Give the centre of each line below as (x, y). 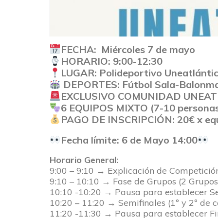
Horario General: (84, 160)
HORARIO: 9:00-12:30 (111, 61)
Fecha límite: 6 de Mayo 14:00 (129, 140)
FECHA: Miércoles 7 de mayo (128, 49)
